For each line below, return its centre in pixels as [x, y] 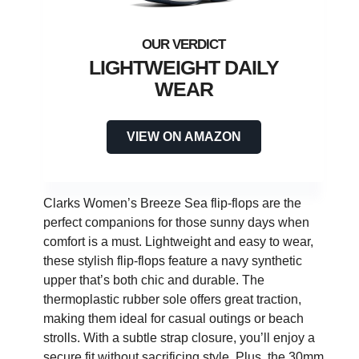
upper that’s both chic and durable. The [154, 280]
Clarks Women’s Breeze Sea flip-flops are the [172, 204]
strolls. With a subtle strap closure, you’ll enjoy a [179, 338]
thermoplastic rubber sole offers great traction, [172, 300]
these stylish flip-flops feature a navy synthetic [173, 261]
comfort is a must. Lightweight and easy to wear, [178, 242]
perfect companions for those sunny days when [176, 223]
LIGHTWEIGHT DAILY [184, 68]
